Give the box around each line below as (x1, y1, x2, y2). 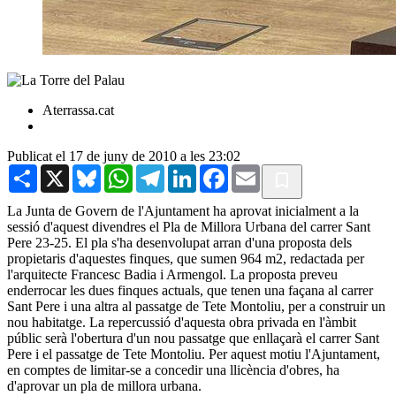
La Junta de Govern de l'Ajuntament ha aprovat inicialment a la (7, 202, 359, 218)
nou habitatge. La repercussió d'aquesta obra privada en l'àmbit (7, 314, 356, 330)
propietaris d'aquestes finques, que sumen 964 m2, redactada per (7, 250, 364, 266)
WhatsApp (133, 163, 193, 179)
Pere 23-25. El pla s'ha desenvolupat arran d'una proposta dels (7, 234, 352, 250)
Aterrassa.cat (42, 102, 114, 118)
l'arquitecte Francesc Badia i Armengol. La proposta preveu (7, 266, 338, 282)
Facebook (228, 163, 283, 179)
